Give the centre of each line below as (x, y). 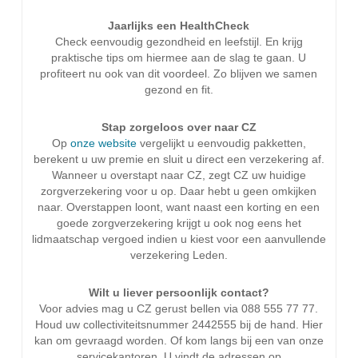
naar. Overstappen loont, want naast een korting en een (179, 207)
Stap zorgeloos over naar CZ (179, 127)
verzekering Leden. (179, 255)
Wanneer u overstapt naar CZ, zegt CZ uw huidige (179, 175)
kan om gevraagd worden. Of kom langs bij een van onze (179, 340)
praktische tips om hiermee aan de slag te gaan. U (179, 58)
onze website (105, 143)
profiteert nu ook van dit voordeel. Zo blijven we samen (179, 74)
